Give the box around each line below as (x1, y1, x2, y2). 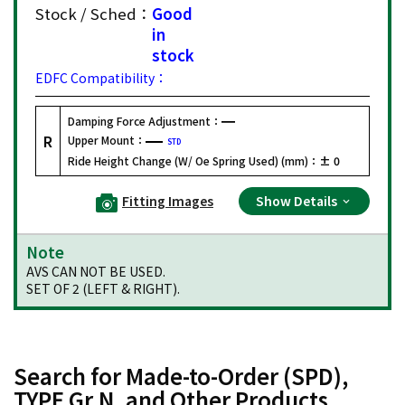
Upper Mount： (68, 131, 146, 147)
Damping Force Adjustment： (68, 112, 221, 128)
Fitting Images (122, 191, 213, 210)
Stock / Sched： (35, 2, 152, 24)
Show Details (256, 191, 340, 210)
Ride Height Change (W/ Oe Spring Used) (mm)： (68, 153, 319, 169)
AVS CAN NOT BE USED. (26, 261, 165, 280)
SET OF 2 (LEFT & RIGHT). (26, 278, 180, 297)
